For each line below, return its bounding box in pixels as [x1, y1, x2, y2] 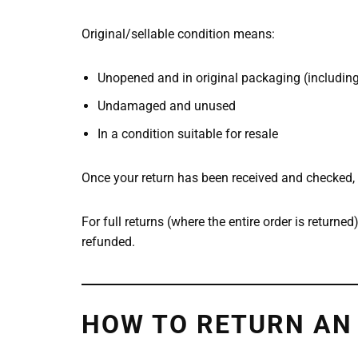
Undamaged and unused [97, 97, 236, 113]
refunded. [82, 233, 135, 249]
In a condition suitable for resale [97, 125, 278, 141]
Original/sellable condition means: [82, 26, 275, 42]
